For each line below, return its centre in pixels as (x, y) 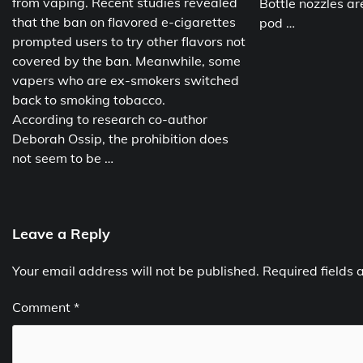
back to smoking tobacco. (89, 100)
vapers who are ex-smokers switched (126, 81)
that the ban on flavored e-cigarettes (124, 22)
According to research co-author (110, 120)
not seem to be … (63, 158)
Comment (43, 307)
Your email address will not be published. (136, 271)
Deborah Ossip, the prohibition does (120, 139)
